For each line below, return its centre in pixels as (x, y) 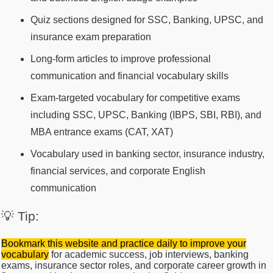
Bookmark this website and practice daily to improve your (124, 243)
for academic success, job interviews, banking (149, 254)
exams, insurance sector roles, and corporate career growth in (134, 265)
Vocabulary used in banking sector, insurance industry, (147, 154)
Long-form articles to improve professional (121, 58)
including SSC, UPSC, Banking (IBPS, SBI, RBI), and (146, 115)
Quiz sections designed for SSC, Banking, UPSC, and (147, 19)
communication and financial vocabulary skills (129, 76)
